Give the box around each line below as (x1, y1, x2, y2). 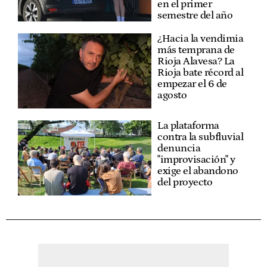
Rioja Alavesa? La (157, 55, 235, 68)
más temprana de (157, 44, 235, 57)
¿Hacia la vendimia (157, 33, 243, 45)
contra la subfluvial (157, 131, 243, 144)
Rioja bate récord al (157, 67, 243, 79)
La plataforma (157, 120, 219, 132)
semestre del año (157, 10, 232, 22)
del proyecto (157, 176, 212, 189)
